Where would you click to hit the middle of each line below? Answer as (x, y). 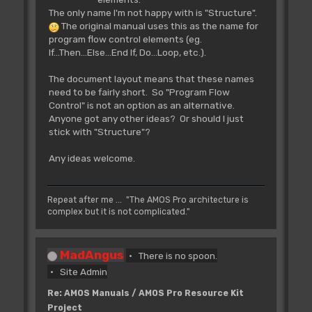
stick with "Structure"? (99, 131)
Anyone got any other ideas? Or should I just (146, 118)
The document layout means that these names (151, 78)
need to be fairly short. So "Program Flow (139, 92)
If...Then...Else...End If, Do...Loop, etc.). (127, 52)
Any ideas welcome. (92, 158)
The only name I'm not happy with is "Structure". (156, 12)
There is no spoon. (178, 256)
